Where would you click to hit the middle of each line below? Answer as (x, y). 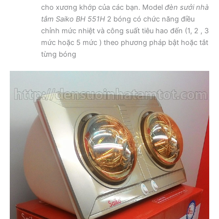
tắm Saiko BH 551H (73, 19)
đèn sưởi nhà (186, 7)
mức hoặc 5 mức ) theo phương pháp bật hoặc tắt (124, 42)
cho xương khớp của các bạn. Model (103, 7)
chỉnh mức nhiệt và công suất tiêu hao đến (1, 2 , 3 (125, 31)
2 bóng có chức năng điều (150, 19)
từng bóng (58, 54)
